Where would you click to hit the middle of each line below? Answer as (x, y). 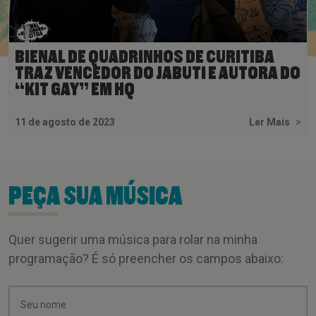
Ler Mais (271, 122)
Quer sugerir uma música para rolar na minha (133, 239)
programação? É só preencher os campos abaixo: (146, 258)
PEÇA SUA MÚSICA (96, 196)
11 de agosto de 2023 (65, 122)
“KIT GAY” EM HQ (75, 89)
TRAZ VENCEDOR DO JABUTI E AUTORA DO (158, 73)
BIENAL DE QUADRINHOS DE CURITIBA (145, 57)
